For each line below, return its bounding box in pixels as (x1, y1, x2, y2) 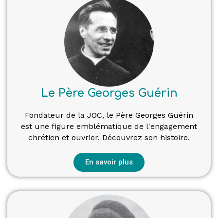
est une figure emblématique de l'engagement (21, 121, 197, 131)
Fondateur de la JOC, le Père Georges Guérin (25, 110, 193, 120)
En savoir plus (85, 157, 133, 166)
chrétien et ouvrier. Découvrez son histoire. (28, 132, 190, 142)
